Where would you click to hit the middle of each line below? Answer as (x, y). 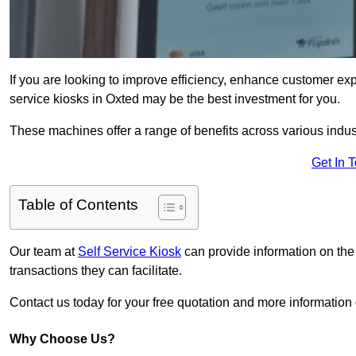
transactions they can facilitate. (96, 271)
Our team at (44, 252)
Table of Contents (78, 205)
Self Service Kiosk (130, 252)
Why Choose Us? (62, 339)
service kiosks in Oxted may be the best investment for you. (175, 99)
